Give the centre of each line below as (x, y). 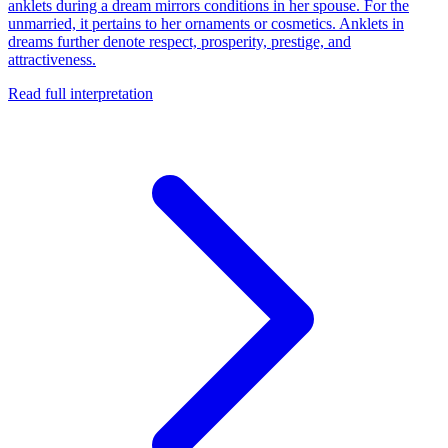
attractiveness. (52, 59)
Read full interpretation (80, 93)
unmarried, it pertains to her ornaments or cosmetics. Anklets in (206, 23)
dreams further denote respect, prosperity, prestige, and (179, 41)
